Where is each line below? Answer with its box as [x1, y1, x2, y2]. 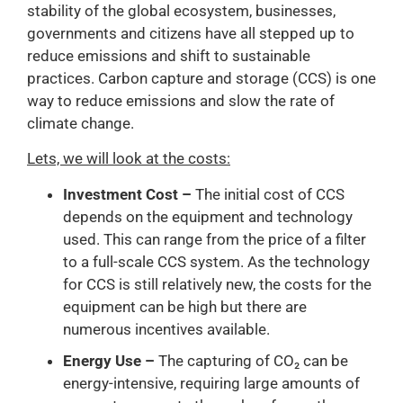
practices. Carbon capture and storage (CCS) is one [27, 68, 376, 87]
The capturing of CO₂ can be [158, 351, 348, 370]
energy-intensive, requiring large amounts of [63, 373, 360, 392]
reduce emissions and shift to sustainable [27, 46, 310, 65]
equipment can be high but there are [63, 297, 307, 316]
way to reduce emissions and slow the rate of [27, 91, 335, 110]
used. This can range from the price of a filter [63, 229, 366, 248]
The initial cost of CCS [195, 184, 345, 203]
